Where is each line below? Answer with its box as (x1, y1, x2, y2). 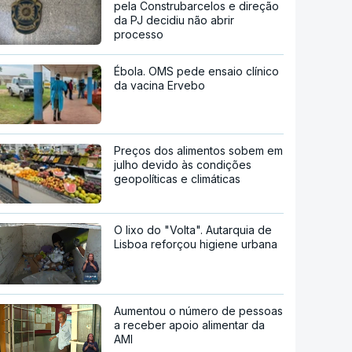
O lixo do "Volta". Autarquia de (114, 222, 273, 236)
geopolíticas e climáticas (114, 171, 241, 185)
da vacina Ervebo (114, 78, 206, 92)
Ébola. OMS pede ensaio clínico (114, 64, 280, 78)
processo (114, 27, 164, 41)
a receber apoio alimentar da (114, 317, 266, 332)
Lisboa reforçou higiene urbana (114, 236, 278, 251)
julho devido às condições (114, 157, 252, 171)
